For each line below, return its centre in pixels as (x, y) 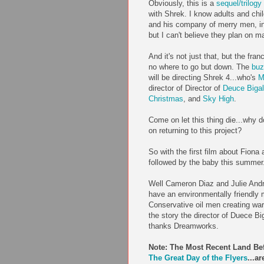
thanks (161, 226)
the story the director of (189, 216)
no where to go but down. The (200, 67)
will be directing (176, 78)
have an (163, 194)
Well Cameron (174, 184)
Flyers (236, 258)
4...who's (241, 78)
